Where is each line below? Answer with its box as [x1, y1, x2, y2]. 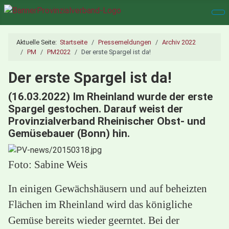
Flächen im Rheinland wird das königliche [8, 198, 192, 210]
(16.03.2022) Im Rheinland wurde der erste [8, 90, 213, 103]
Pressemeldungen [98, 38, 151, 46]
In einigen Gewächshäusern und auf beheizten [8, 182, 207, 194]
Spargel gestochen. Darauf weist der [8, 102, 183, 115]
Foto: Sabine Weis [8, 158, 87, 170]
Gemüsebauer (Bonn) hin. [8, 127, 130, 140]
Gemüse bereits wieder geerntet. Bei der [8, 214, 179, 226]
